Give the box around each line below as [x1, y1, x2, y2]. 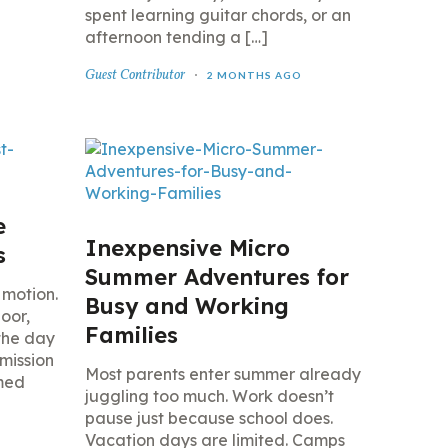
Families [84, 321, 178, 349]
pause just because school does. [84, 408, 333, 428]
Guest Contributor [84, 66, 185, 85]
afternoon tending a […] [84, 27, 268, 47]
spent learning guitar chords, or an [84, 5, 351, 25]
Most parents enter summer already [84, 364, 361, 384]
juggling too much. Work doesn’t [84, 386, 334, 406]
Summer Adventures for [84, 263, 349, 291]
